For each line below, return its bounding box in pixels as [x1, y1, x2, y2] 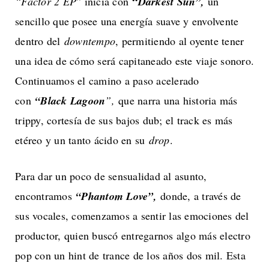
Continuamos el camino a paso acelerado [15, 73, 199, 88]
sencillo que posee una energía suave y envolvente [15, 13, 239, 28]
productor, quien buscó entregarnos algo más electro [15, 228, 250, 243]
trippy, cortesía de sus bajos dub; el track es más [15, 112, 233, 127]
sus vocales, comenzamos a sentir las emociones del [15, 208, 249, 223]
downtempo [64, 33, 115, 48]
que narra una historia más [114, 92, 238, 107]
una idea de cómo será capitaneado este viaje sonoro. [15, 53, 254, 68]
